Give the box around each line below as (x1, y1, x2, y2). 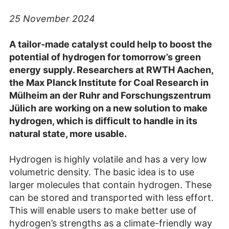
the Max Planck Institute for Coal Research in (9, 77, 209, 88)
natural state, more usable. (9, 128, 127, 140)
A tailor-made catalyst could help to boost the (9, 39, 212, 50)
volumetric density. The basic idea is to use (9, 167, 194, 178)
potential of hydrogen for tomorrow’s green (9, 52, 201, 63)
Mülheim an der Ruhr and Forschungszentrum (9, 90, 211, 101)
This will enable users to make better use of (9, 205, 197, 216)
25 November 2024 (9, 13, 95, 25)
